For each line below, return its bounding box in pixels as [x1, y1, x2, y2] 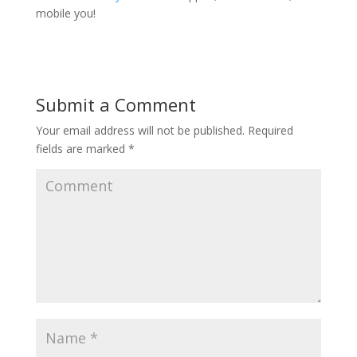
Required [244, 122, 293, 138]
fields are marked [35, 140, 128, 156]
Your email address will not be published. [35, 122, 245, 138]
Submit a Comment [35, 92, 196, 116]
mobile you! [35, 5, 96, 21]
